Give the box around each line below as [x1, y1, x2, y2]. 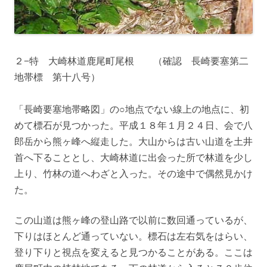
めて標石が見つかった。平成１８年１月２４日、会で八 [14, 118, 253, 132]
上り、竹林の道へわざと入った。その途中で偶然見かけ [14, 166, 253, 180]
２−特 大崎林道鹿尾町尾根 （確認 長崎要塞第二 [14, 54, 249, 67]
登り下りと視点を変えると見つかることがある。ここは [14, 245, 253, 259]
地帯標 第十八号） [14, 70, 100, 83]
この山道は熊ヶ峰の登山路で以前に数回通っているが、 [14, 213, 253, 226]
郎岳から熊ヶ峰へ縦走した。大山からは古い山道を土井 [14, 134, 253, 148]
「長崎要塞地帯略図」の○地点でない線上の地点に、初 [14, 102, 249, 116]
